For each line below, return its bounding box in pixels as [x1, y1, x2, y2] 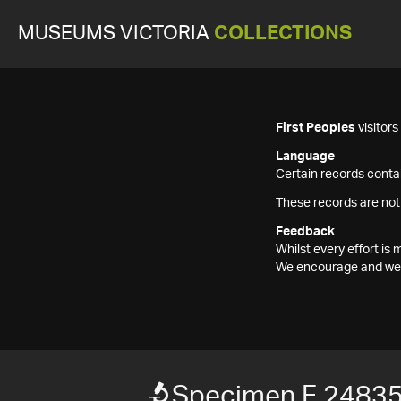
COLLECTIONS [214, 24, 352, 43]
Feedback [276, 226, 335, 238]
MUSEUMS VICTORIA [18, 24, 214, 43]
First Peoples [276, 122, 355, 134]
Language [276, 150, 335, 163]
